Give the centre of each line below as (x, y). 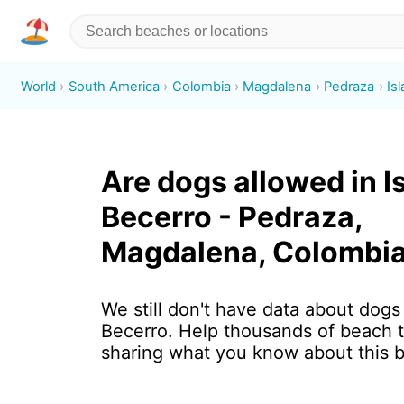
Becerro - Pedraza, (231, 217)
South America (114, 86)
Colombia (201, 86)
